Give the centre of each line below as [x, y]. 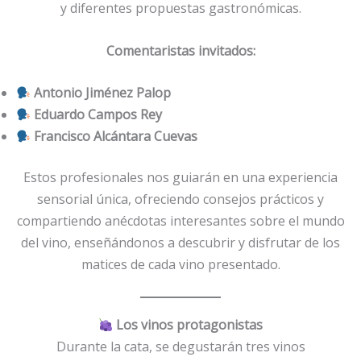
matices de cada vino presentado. [180, 265]
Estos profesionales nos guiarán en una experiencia [180, 178]
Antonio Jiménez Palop [103, 93]
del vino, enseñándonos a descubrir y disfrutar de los [180, 243]
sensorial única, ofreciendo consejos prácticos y [180, 199]
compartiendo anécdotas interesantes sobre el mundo [180, 221]
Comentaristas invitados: [180, 50]
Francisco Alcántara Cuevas [116, 137]
